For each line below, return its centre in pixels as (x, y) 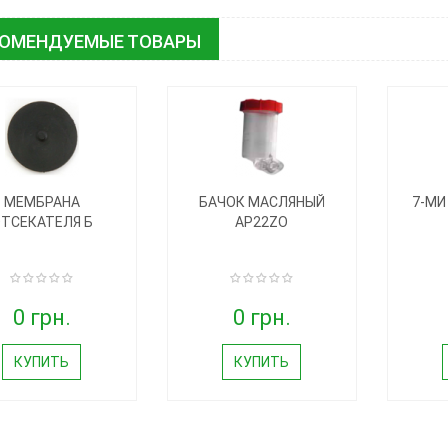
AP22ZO (261, 221)
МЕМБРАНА (41, 201)
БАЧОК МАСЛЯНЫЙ (261, 201)
